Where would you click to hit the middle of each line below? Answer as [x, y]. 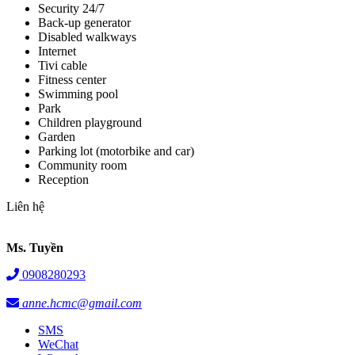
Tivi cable [63, 66]
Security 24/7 [71, 9]
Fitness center [72, 80]
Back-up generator [84, 23]
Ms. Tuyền [35, 248]
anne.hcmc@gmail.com [82, 303]
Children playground [90, 123]
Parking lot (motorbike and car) [116, 151]
